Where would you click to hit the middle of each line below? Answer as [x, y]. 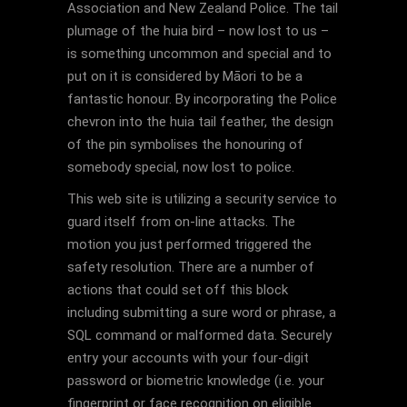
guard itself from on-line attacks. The [181, 222]
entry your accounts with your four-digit [188, 358]
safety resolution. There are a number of [191, 267]
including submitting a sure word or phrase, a [202, 313]
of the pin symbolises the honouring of [185, 144]
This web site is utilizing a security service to [202, 199]
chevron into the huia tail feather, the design [200, 122]
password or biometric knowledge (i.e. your [196, 381]
